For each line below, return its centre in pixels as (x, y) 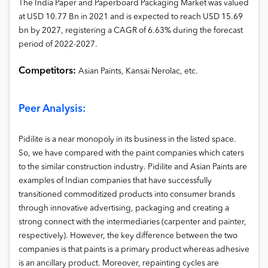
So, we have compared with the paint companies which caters (131, 153)
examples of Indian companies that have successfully (115, 181)
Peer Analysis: (52, 109)
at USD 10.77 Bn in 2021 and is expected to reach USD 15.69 (131, 17)
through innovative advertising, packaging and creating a (124, 208)
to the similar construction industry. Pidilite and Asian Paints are (133, 167)
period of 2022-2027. (58, 44)
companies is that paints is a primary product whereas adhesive (134, 249)
